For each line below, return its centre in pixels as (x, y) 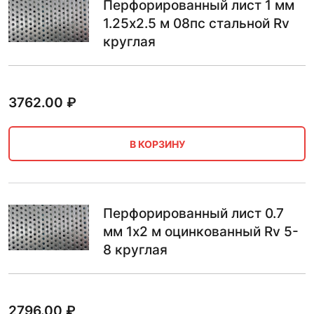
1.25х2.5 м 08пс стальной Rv (196, 23)
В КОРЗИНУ (157, 144)
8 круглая (135, 250)
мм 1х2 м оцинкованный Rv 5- (201, 232)
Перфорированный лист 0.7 (193, 213)
